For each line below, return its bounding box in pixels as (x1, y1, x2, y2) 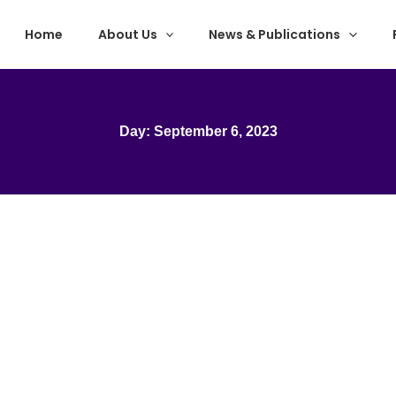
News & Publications (209, 25, 341, 43)
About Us (97, 25, 157, 43)
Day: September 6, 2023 (118, 124, 278, 139)
